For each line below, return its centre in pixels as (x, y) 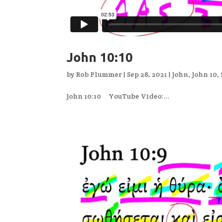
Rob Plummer (99, 75)
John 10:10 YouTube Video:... (118, 96)
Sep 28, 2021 (147, 75)
